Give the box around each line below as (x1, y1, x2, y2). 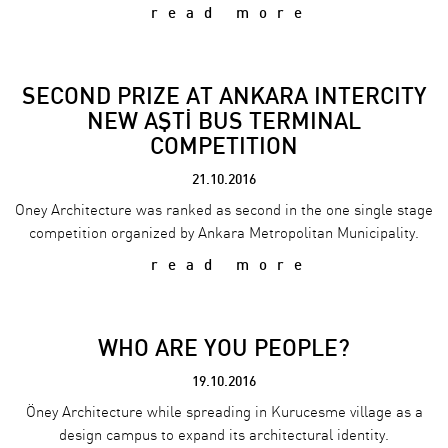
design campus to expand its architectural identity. (59, 427, 389, 444)
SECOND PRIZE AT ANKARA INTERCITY (21, 83, 427, 109)
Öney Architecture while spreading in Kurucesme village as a (25, 404, 423, 421)
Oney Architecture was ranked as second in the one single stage (15, 202, 433, 219)
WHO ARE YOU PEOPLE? (98, 335, 350, 361)
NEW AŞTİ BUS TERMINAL (87, 108, 361, 134)
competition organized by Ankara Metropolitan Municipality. (29, 225, 419, 242)
